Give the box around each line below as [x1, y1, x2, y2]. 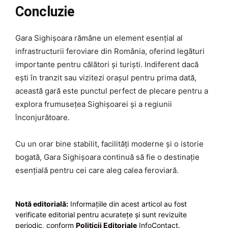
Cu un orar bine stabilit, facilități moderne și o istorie [15, 139, 204, 149]
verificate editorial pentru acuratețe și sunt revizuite [15, 210, 187, 219]
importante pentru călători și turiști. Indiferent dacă [15, 60, 198, 70]
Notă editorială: [15, 199, 68, 209]
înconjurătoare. [15, 112, 70, 123]
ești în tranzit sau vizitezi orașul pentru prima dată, [15, 73, 196, 83]
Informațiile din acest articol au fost [68, 199, 187, 209]
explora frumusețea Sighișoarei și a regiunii [15, 99, 172, 109]
